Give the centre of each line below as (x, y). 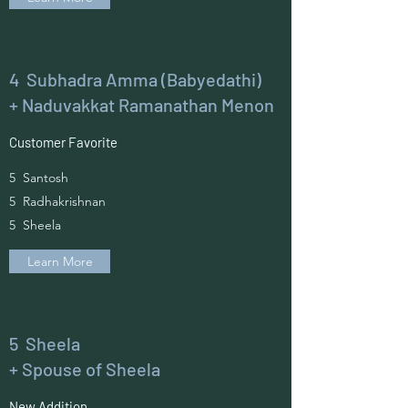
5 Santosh (39, 178)
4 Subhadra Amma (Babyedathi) (135, 79)
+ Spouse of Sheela (85, 369)
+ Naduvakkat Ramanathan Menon (142, 105)
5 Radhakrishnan (57, 201)
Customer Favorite (63, 142)
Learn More (60, 261)
